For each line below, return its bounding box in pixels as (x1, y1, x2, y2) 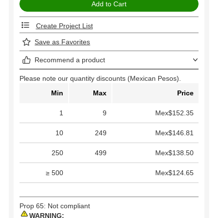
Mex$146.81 (155, 129, 194, 137)
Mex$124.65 (155, 169, 194, 177)
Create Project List (36, 22, 93, 30)
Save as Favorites (35, 38, 91, 46)
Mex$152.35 (155, 109, 194, 117)
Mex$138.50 (155, 149, 194, 157)
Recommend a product (35, 56, 106, 64)
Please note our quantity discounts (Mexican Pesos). (19, 74, 181, 83)
